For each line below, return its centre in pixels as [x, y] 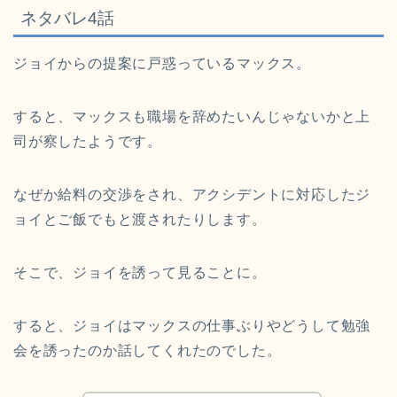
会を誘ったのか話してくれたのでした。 [148, 351]
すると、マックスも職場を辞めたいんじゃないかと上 [192, 117]
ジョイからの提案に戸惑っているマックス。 [162, 64]
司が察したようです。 [88, 142]
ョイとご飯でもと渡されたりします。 [140, 220]
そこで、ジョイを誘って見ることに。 [140, 273]
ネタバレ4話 [67, 19]
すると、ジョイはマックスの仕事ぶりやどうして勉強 [192, 326]
